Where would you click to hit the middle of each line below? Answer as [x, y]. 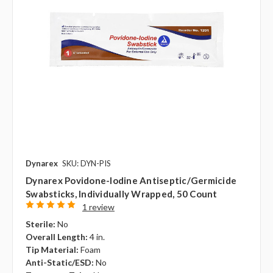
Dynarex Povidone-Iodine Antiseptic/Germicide [131, 181]
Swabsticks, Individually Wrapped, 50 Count [122, 194]
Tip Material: [52, 250]
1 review [98, 207]
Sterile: [41, 224]
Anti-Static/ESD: [60, 263]
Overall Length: [57, 237]
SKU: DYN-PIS [87, 164]
